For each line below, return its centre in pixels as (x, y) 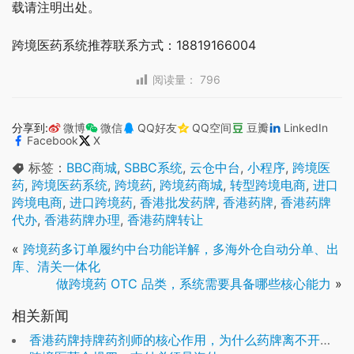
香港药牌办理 (82, 220)
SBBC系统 (153, 168)
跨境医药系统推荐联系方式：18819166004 (134, 45)
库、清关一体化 (56, 267)
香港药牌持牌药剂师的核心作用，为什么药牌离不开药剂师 (175, 340)
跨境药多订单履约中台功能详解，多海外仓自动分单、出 (181, 249)
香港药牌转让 (165, 220)
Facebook (53, 141)
